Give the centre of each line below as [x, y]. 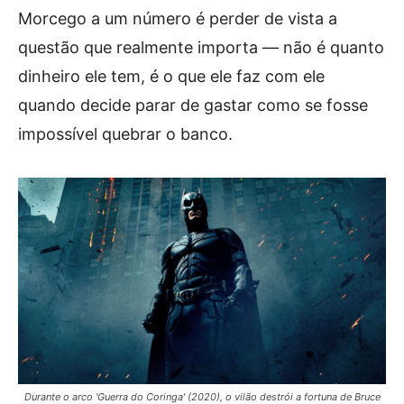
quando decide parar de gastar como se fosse [193, 105]
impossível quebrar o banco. [125, 134]
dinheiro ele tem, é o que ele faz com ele [171, 76]
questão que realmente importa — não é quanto [201, 47]
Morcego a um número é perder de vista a [178, 18]
